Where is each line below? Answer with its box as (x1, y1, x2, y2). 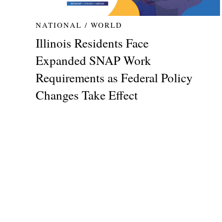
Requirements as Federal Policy (36, 69, 193, 86)
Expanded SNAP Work (36, 52, 152, 69)
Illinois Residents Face (36, 35, 149, 52)
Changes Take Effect (36, 87, 138, 104)
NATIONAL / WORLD (36, 20, 123, 30)
